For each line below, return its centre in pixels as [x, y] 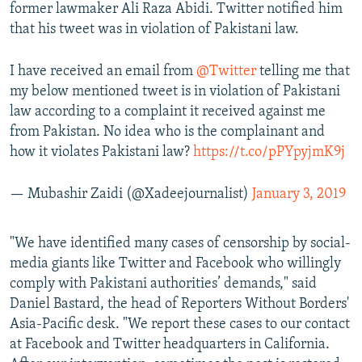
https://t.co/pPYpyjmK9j [269, 153]
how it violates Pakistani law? [101, 153]
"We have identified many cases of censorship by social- [180, 244]
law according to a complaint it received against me [168, 112]
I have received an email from [103, 72]
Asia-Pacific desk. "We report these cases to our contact [180, 325]
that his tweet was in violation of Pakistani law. [154, 30]
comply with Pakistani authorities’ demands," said [163, 284]
